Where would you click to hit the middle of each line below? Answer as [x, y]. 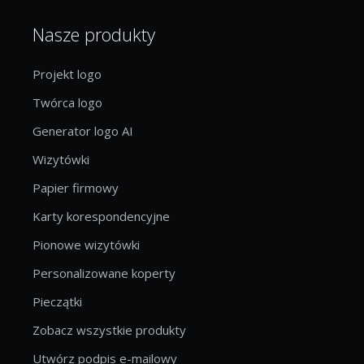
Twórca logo [67, 102]
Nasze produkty [94, 34]
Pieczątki [57, 301]
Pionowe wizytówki [86, 244]
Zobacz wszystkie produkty [109, 329]
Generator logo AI [83, 130]
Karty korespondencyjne [101, 216]
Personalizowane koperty [104, 273]
